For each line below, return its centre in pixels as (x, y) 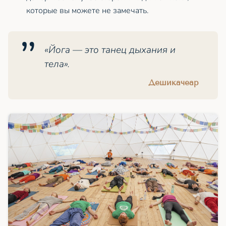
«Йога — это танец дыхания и (110, 50)
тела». (57, 64)
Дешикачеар (173, 83)
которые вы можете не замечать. (88, 10)
